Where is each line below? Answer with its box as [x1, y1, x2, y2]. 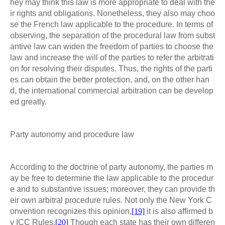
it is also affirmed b [145, 207, 213, 216]
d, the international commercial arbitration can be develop [10, 86, 213, 95]
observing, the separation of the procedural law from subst [10, 31, 215, 40]
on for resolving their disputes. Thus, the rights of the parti [10, 64, 212, 73]
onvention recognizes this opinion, [10, 207, 132, 216]
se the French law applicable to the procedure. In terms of [10, 20, 213, 29]
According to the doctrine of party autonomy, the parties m [10, 163, 213, 172]
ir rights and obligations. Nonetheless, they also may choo [10, 9, 215, 18]
